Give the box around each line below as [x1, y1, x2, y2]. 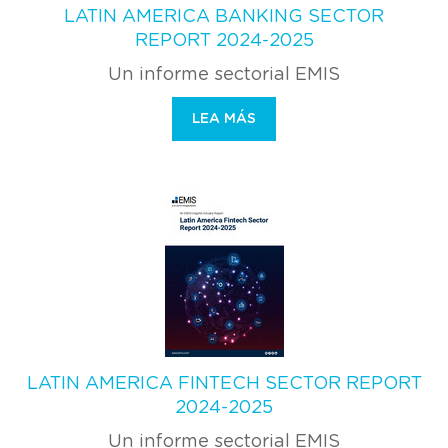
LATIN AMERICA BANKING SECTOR [64, 7, 384, 26]
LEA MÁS [192, 111, 256, 126]
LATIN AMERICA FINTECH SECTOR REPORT [26, 374, 422, 393]
